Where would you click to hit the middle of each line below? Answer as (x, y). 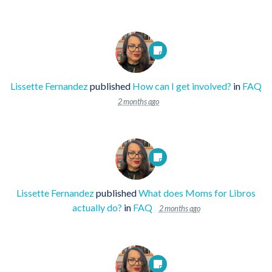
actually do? (97, 207)
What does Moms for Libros (197, 192)
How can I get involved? (182, 86)
